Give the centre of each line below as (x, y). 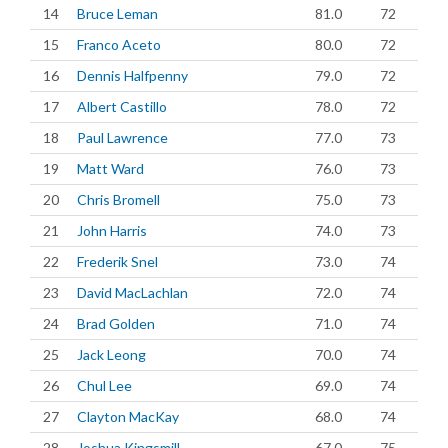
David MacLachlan (132, 292)
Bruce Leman (117, 13)
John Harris (112, 230)
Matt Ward (110, 168)
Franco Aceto (119, 44)
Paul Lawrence (122, 137)
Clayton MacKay (128, 416)
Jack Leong (111, 354)
